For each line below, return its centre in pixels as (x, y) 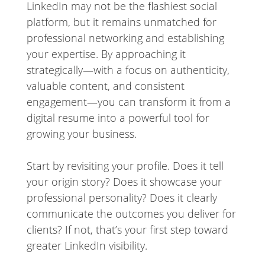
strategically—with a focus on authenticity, (128, 70)
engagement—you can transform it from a (128, 102)
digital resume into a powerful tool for (118, 118)
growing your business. (81, 134)
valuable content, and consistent (105, 86)
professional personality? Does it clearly (122, 198)
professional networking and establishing (125, 38)
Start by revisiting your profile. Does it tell (125, 166)
